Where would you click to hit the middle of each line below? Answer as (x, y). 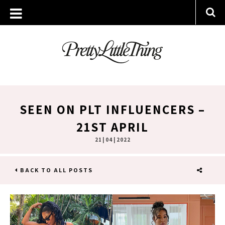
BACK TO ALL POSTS (55, 170)
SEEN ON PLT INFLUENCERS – (113, 109)
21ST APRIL (113, 127)
